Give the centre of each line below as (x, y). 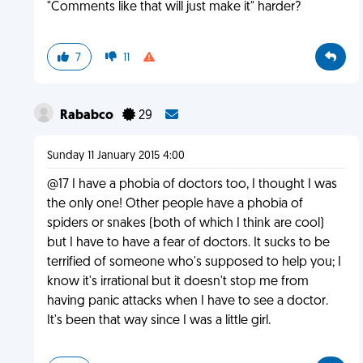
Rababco (88, 116)
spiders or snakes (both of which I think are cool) (185, 224)
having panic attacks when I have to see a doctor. (187, 301)
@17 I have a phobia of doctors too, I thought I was (192, 185)
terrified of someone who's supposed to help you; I (194, 263)
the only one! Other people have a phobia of (175, 204)
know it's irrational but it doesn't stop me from (177, 282)
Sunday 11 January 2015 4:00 (115, 156)
